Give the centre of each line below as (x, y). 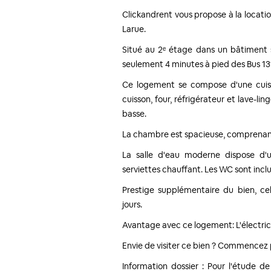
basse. (134, 114)
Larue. (134, 29)
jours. (132, 204)
